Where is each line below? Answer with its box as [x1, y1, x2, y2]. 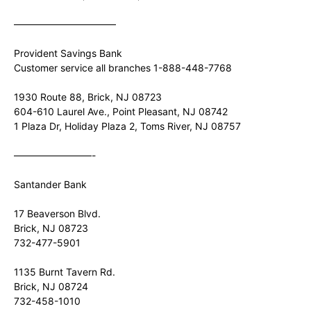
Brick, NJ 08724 [14, 280, 88, 292]
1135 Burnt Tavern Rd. [14, 266, 115, 278]
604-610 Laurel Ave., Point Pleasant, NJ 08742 [14, 106, 228, 117]
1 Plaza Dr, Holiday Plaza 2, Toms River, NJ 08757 [14, 120, 241, 132]
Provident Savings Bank [14, 47, 122, 59]
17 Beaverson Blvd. [14, 208, 101, 219]
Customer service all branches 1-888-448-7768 [14, 62, 232, 74]
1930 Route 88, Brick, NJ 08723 [14, 91, 162, 103]
